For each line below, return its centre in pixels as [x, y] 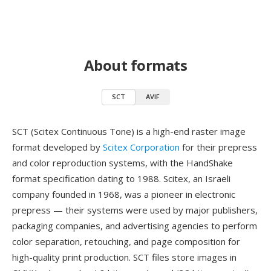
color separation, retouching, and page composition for [126, 241]
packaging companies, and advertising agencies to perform [135, 226]
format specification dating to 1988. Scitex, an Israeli [121, 178]
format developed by [57, 147]
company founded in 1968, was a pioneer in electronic [124, 194]
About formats [135, 65]
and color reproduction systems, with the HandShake [122, 163]
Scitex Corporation [141, 147]
